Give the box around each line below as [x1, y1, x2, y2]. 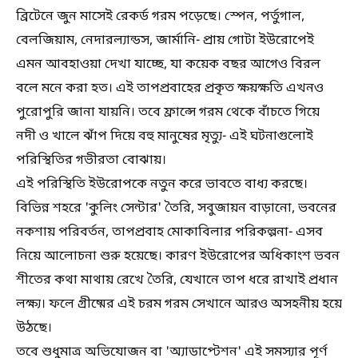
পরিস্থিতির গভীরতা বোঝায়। [16, 152, 166, 169]
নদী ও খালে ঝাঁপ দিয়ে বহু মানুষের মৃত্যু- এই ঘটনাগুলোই [16, 128, 313, 145]
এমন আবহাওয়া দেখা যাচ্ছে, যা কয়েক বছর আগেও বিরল [16, 56, 320, 74]
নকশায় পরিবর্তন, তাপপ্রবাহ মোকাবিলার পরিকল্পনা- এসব [16, 224, 323, 241]
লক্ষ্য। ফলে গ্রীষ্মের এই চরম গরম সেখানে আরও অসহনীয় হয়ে [16, 296, 342, 313]
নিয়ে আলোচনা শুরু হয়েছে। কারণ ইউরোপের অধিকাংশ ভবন [16, 248, 340, 265]
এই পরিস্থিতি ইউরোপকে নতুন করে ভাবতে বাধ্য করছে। [16, 176, 308, 193]
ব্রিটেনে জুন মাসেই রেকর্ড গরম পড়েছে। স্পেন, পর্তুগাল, [16, 8, 304, 26]
